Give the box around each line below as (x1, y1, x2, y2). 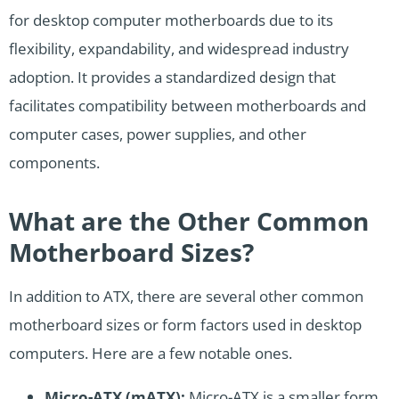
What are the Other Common (9, 204, 369, 239)
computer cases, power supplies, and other (9, 124, 306, 145)
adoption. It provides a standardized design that (9, 67, 336, 88)
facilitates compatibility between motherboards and (9, 95, 366, 117)
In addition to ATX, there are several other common (9, 286, 363, 307)
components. (9, 152, 100, 174)
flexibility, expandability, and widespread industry (9, 38, 349, 60)
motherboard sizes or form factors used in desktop (9, 314, 362, 336)
